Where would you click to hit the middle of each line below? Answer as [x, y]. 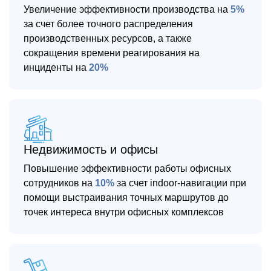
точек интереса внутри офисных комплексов [124, 212]
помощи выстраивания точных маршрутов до [126, 198]
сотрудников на [59, 183]
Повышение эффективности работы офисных [127, 168]
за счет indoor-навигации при [180, 183]
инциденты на [56, 67]
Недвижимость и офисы [91, 149]
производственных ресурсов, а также [108, 38]
